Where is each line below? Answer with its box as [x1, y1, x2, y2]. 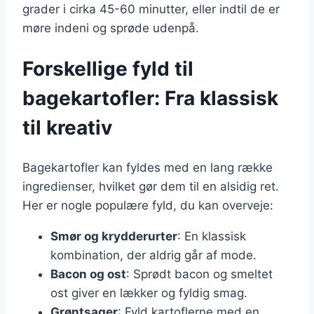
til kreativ [22, 116, 112, 140]
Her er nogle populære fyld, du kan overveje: [22, 198, 273, 213]
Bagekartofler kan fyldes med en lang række [22, 161, 273, 175]
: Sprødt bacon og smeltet [126, 267, 273, 282]
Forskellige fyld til [22, 57, 193, 81]
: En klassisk [177, 229, 246, 244]
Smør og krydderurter [50, 229, 177, 244]
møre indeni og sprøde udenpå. [22, 20, 199, 35]
